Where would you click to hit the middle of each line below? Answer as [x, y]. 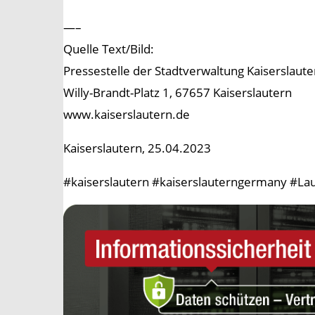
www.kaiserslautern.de [127, 115]
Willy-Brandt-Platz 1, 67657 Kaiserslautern [178, 93]
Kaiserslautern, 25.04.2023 [137, 148]
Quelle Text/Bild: [109, 49]
